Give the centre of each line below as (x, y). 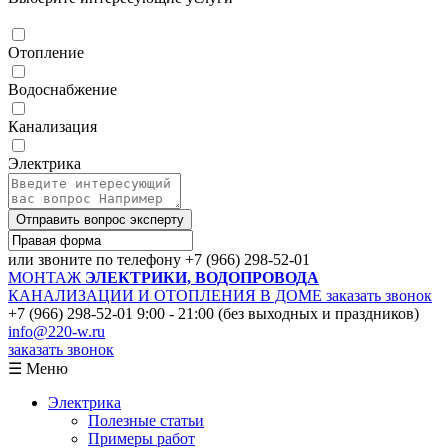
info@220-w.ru (56, 332)
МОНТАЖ (44, 278)
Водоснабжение (62, 90)
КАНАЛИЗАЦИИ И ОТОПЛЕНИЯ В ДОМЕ (167, 296)
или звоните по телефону (96, 260)
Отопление (46, 53)
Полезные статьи (146, 421)
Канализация (52, 127)
